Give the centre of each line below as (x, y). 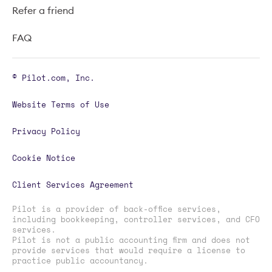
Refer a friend (43, 10)
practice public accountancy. (80, 260)
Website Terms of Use (61, 104)
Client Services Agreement (73, 185)
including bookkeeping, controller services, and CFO (136, 219)
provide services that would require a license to (129, 250)
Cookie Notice (44, 158)
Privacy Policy (46, 131)
